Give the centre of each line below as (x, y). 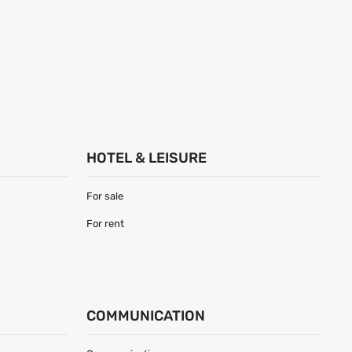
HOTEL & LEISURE (146, 158)
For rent (105, 223)
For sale (104, 196)
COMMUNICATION (145, 316)
